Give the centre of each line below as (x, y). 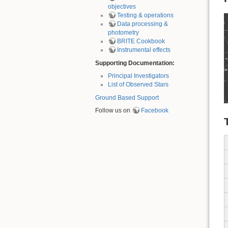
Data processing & (142, 24)
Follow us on (113, 111)
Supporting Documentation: (135, 63)
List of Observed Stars (138, 85)
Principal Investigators (138, 76)
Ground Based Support (127, 97)
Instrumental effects (144, 50)
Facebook (155, 111)
